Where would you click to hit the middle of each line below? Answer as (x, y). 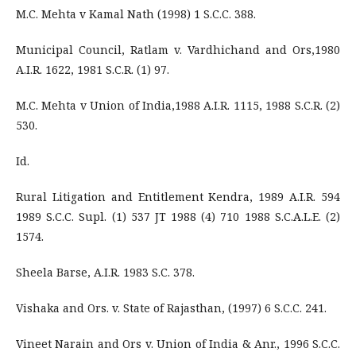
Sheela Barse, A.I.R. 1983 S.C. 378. (105, 272)
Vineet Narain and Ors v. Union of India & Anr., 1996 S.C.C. (178, 344)
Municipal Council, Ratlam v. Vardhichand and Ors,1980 (178, 50)
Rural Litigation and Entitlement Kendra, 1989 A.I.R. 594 (178, 197)
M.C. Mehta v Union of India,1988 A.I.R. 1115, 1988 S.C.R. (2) (178, 105)
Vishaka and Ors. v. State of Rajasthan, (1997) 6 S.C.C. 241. (171, 308)
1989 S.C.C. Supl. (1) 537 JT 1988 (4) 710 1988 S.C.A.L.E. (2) (178, 217)
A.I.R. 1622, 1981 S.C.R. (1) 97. (93, 70)
